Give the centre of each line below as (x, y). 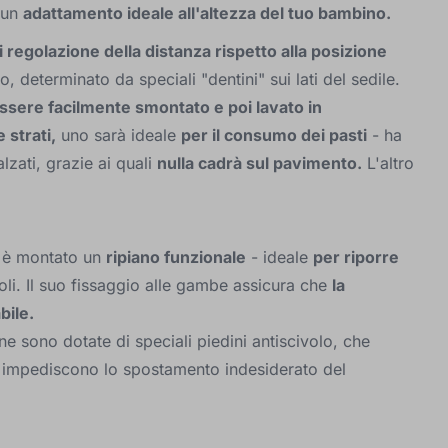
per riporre (356, 257)
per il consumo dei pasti (274, 135)
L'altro (388, 163)
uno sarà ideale (118, 135)
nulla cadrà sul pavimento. (259, 163)
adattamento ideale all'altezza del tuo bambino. (207, 13)
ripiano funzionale (176, 257)
